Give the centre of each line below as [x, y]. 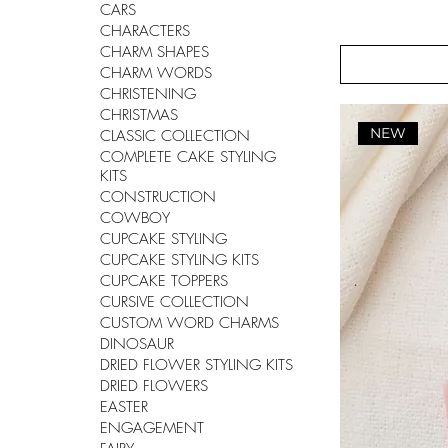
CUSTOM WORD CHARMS [189, 323]
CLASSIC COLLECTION [175, 136]
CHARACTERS [145, 31]
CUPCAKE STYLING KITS [179, 260]
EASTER [124, 407]
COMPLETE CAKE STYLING [188, 157]
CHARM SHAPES [154, 52]
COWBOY [135, 218]
